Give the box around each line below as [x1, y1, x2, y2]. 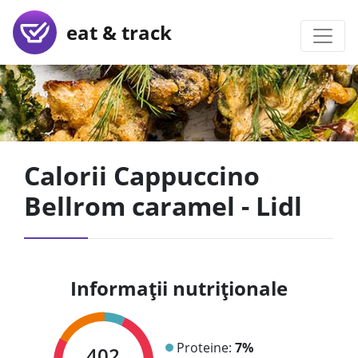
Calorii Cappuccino [24, 158, 260, 193]
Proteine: [176, 338, 235, 356]
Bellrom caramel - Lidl [24, 189, 302, 223]
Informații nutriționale [70, 275, 288, 301]
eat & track [57, 18, 172, 46]
